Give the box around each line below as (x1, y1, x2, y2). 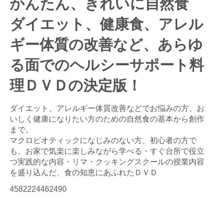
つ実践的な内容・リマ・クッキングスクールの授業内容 (10, 157, 204, 166)
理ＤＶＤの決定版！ (10, 75, 142, 94)
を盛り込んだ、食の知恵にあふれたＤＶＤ (10, 168, 158, 177)
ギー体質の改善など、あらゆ (10, 35, 203, 53)
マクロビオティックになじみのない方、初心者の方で (10, 136, 197, 145)
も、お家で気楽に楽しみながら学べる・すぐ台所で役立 (10, 146, 204, 155)
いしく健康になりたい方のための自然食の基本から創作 (10, 114, 204, 123)
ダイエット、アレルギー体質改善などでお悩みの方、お (10, 104, 204, 112)
